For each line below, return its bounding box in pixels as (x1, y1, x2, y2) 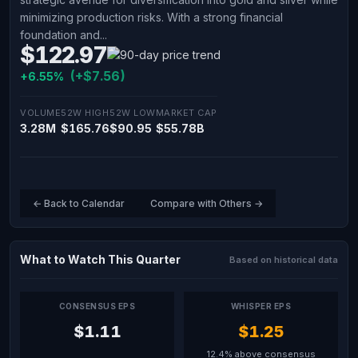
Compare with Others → (150, 197, 263, 209)
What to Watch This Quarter (20, 253, 181, 266)
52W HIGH (61, 107, 109, 118)
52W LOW (109, 107, 156, 118)
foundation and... (20, 28, 107, 42)
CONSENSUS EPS (58, 301, 136, 311)
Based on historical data (229, 253, 338, 265)
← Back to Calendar (33, 197, 125, 209)
